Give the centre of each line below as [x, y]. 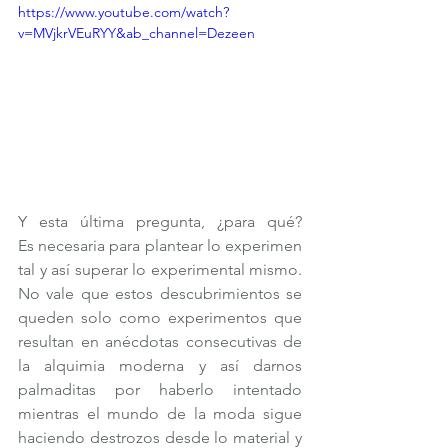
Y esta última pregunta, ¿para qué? [160, 221]
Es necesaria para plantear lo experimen [160, 245]
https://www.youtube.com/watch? [123, 11]
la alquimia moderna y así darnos [160, 365]
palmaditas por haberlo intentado [160, 389]
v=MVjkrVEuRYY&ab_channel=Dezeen [136, 32]
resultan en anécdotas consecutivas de [160, 341]
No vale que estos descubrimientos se [160, 293]
